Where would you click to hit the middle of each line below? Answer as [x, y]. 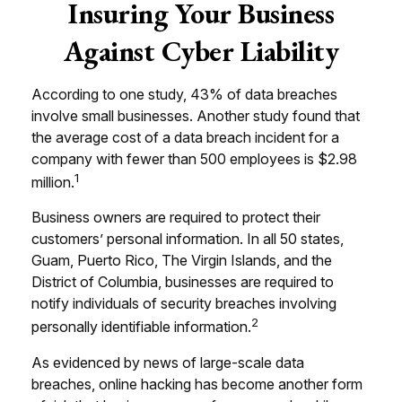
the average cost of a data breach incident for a [185, 137]
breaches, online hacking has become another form [197, 384]
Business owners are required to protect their [176, 218]
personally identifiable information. [141, 327]
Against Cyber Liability [201, 51]
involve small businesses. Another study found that [196, 116]
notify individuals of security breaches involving [184, 304]
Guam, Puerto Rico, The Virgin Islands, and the [182, 261]
